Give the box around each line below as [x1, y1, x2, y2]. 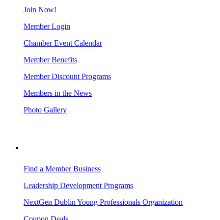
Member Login [24, 22, 70, 30]
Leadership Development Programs [24, 181, 133, 190]
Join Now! [24, 5, 56, 14]
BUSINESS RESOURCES [24, 143, 106, 152]
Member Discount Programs [24, 72, 111, 81]
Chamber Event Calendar [24, 38, 102, 47]
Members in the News [24, 88, 92, 97]
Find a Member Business [24, 164, 101, 173]
